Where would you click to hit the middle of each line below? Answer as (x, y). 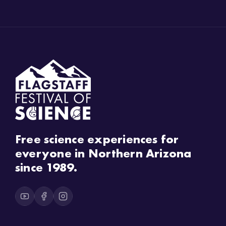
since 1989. (46, 167)
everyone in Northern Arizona (103, 153)
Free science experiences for (97, 139)
